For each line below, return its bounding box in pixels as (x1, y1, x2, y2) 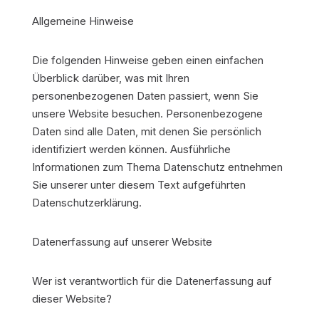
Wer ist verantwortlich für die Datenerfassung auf (31, 274, 272, 288)
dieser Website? (31, 292, 112, 305)
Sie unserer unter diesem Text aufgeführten (31, 178, 246, 192)
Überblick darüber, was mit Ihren (31, 71, 189, 85)
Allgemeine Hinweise (31, 14, 134, 28)
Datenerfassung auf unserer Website (31, 235, 212, 249)
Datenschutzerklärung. (31, 196, 142, 209)
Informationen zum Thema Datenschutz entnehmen (31, 160, 283, 174)
